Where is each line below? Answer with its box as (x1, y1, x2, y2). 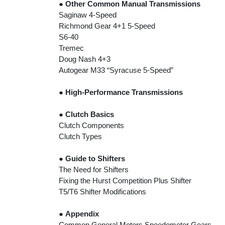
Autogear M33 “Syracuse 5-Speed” (59, 66, 173, 75)
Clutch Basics (65, 110, 114, 119)
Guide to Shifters (65, 154, 125, 163)
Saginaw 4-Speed (59, 11, 117, 20)
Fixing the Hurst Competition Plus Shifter (59, 176, 191, 185)
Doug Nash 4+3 (59, 55, 110, 64)
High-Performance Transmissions (65, 88, 183, 97)
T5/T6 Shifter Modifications (59, 187, 146, 196)
